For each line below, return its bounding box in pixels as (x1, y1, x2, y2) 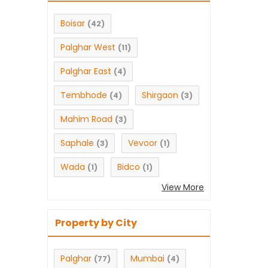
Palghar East (60, 65, 111, 78)
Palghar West (60, 41, 115, 54)
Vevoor (128, 137, 157, 150)
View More (162, 181, 204, 194)
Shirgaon (142, 89, 178, 102)
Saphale (60, 137, 94, 150)
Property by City (55, 216, 137, 230)
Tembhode (60, 89, 107, 102)
